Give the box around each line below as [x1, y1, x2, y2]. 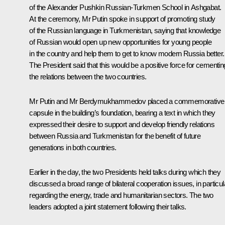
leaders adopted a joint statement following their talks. [29, 202, 186, 211]
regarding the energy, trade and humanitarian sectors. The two [29, 191, 213, 200]
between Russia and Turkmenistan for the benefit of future [29, 132, 201, 141]
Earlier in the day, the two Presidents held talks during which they [29, 168, 221, 177]
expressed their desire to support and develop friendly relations [29, 120, 214, 129]
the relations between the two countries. [29, 72, 147, 81]
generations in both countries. [29, 143, 117, 152]
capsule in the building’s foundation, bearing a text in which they [29, 108, 215, 118]
